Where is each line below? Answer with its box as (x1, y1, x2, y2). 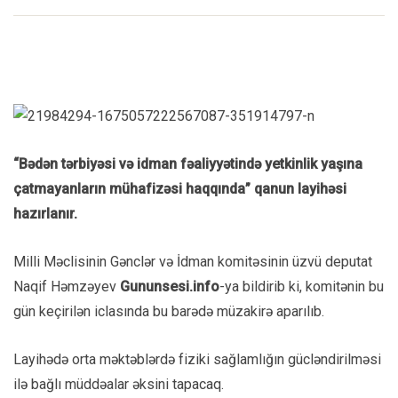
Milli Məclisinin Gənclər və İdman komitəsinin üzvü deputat (13, 252, 372, 270)
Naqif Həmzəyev (13, 277, 120, 295)
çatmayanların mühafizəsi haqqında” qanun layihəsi (13, 179, 346, 197)
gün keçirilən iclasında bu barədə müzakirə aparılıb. (13, 302, 324, 320)
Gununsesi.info (120, 277, 219, 295)
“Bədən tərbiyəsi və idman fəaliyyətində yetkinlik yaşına (13, 155, 362, 172)
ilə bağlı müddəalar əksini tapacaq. (13, 375, 224, 393)
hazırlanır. (13, 204, 77, 222)
